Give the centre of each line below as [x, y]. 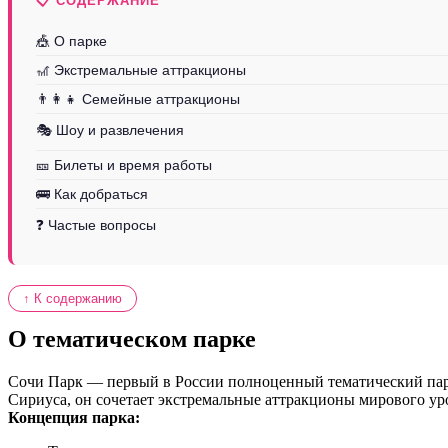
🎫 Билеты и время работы [124, 164]
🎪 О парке [71, 40]
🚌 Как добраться [92, 193]
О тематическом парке [132, 339]
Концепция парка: [74, 418]
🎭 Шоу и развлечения [110, 129]
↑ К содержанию [72, 298]
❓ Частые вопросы [96, 224]
